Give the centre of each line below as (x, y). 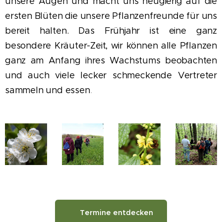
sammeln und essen (48, 90)
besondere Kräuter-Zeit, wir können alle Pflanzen (111, 45)
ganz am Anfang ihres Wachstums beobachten (111, 60)
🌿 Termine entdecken (111, 213)
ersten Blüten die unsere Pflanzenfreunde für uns (111, 16)
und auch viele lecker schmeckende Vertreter (111, 75)
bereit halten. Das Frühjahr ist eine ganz (111, 30)
